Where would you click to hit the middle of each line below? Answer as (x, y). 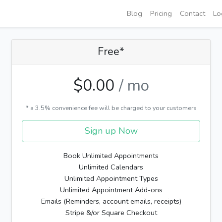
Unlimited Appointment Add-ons (111, 190)
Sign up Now (111, 131)
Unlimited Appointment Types (111, 179)
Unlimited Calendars (111, 167)
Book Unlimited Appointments (111, 156)
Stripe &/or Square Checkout (111, 213)
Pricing (161, 14)
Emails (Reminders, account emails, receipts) (111, 201)
